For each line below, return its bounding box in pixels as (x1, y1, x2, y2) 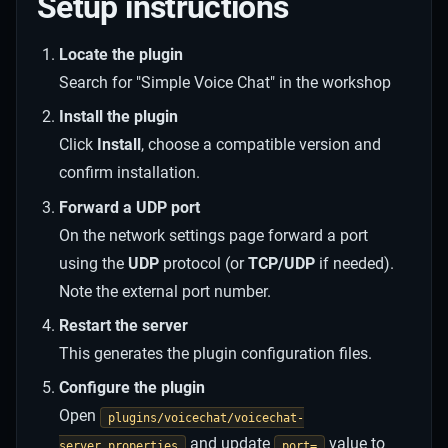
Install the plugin (59, 107, 179, 127)
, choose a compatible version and (141, 135, 382, 155)
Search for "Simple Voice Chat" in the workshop (59, 72, 392, 92)
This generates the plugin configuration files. (59, 343, 373, 363)
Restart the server (59, 315, 189, 335)
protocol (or (159, 253, 249, 273)
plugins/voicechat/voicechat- (108, 410, 305, 425)
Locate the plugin (59, 44, 184, 64)
